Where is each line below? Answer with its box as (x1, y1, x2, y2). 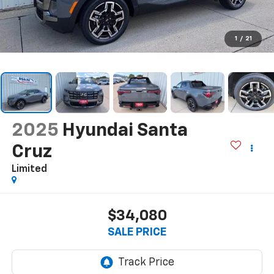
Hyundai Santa (62, 122, 188, 141)
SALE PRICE (108, 226, 166, 238)
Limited (11, 165, 47, 175)
